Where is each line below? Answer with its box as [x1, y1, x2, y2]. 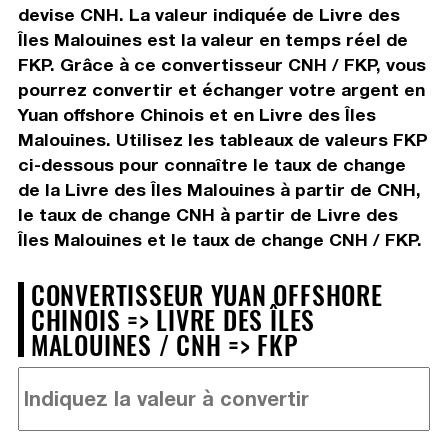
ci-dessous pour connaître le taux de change [17, 153, 406, 175]
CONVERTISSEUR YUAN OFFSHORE [30, 274, 383, 313]
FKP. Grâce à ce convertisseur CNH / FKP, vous [17, 53, 426, 75]
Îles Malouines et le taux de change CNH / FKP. [17, 228, 422, 250]
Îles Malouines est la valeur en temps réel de [17, 28, 408, 50]
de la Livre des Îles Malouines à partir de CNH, [17, 178, 421, 200]
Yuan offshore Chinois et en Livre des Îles [17, 103, 376, 125]
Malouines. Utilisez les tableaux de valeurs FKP [17, 128, 428, 150]
